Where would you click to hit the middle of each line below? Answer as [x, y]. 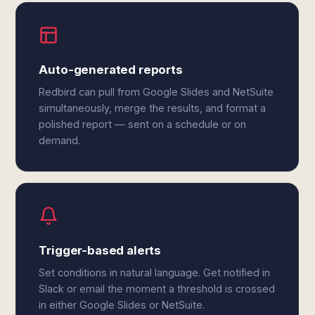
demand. [60, 140]
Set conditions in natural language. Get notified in [155, 272]
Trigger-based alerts [100, 250]
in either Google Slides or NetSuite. [122, 305]
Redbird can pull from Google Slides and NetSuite [156, 92]
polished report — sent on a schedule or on [143, 124]
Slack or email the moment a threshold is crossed [157, 289]
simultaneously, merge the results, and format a [153, 108]
